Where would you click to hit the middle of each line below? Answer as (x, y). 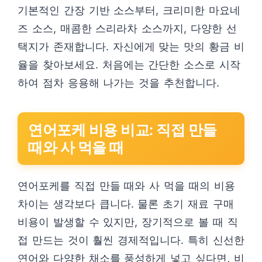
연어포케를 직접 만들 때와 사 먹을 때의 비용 (126, 186)
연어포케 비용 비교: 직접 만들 (123, 130)
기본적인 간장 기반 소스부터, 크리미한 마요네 (129, 10)
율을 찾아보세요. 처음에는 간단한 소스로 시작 (129, 65)
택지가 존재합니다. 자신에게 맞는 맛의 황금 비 (131, 46)
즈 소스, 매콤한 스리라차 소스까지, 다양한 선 (127, 28)
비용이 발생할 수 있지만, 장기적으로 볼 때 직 (128, 222)
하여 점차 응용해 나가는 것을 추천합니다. (118, 83)
